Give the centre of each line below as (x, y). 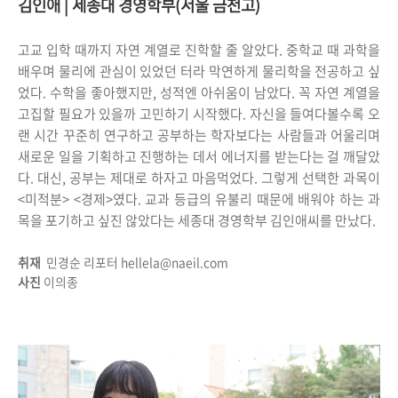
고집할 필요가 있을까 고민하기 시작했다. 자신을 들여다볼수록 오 (199, 114)
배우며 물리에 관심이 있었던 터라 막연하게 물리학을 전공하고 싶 (199, 71)
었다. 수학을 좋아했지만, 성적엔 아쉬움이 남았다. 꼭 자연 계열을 (199, 92)
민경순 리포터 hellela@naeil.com (137, 262)
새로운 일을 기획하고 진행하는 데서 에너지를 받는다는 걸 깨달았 (199, 156)
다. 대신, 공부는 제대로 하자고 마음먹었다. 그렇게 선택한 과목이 (199, 178)
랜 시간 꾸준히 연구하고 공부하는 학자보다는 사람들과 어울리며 (199, 135)
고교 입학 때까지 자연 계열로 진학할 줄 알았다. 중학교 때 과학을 (199, 50)
